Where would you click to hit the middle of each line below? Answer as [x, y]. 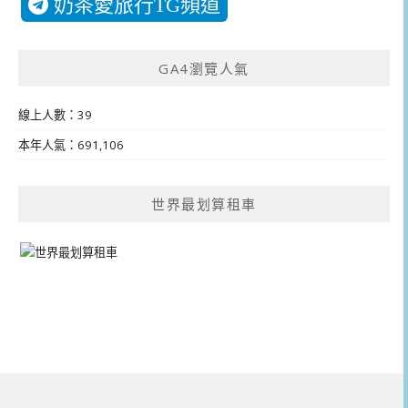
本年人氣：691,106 [71, 144]
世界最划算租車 [204, 204]
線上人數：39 [55, 114]
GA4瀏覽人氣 [204, 68]
